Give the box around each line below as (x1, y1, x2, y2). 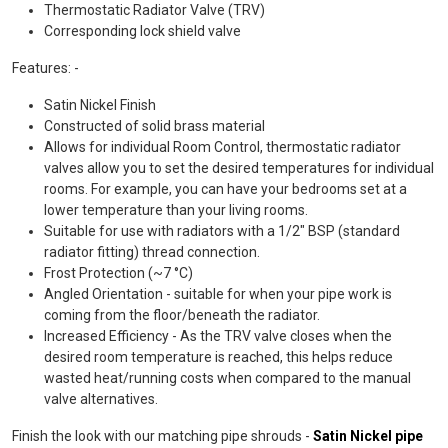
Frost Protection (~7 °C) (44, 265, 193, 282)
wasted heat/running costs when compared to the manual (44, 370, 411, 387)
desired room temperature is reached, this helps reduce (44, 349, 393, 366)
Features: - (12, 60, 79, 77)
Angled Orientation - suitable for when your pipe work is (44, 286, 392, 303)
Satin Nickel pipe (313, 428, 423, 445)
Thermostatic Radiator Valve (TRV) (44, 2, 265, 19)
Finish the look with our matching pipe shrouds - (12, 428, 313, 445)
